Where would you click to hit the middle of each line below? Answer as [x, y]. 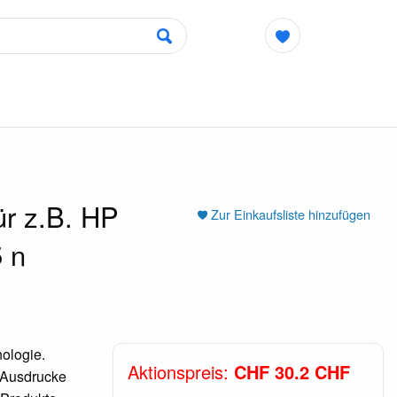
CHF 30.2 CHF [292, 371]
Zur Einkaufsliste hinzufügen [290, 214]
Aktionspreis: [180, 371]
